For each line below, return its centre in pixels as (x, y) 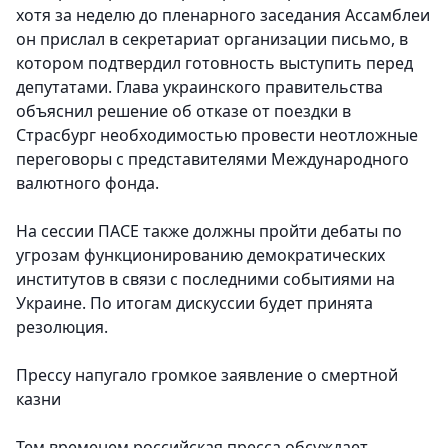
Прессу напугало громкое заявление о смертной (207, 375)
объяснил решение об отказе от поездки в (183, 111)
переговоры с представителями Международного (212, 159)
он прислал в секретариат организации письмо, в (212, 39)
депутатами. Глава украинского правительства (199, 87)
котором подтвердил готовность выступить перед (214, 63)
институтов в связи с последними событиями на (205, 279)
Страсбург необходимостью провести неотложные (217, 135)
